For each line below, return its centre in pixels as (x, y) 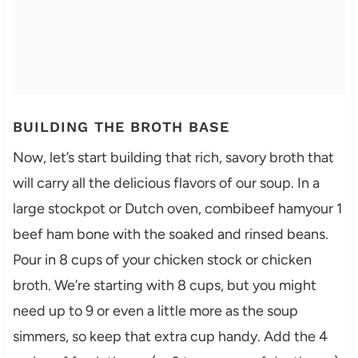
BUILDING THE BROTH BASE (121, 127)
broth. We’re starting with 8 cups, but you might (164, 286)
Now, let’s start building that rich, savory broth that (173, 158)
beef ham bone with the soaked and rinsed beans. (170, 235)
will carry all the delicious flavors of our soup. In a (166, 183)
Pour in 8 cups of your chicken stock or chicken (162, 260)
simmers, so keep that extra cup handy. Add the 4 (170, 337)
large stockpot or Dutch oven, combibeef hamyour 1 (177, 209)
